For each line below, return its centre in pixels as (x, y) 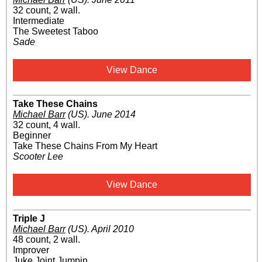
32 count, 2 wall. (46, 11)
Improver (31, 250)
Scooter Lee (38, 157)
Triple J (29, 219)
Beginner (32, 136)
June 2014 (114, 115)
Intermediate (39, 21)
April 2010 (113, 229)
